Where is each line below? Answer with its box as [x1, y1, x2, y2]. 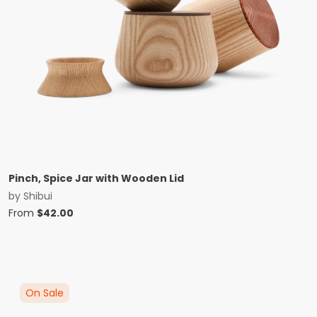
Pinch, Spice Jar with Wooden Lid [8, 171, 184, 185]
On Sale [25, 285, 64, 300]
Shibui [23, 188, 52, 203]
